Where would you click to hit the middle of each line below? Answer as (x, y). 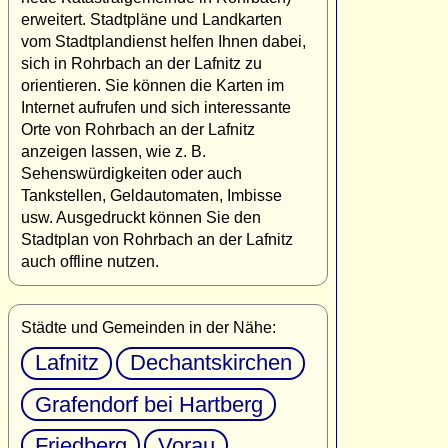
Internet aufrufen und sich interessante (156, 107)
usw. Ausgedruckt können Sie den (141, 217)
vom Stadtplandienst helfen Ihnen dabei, (163, 41)
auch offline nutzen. (90, 261)
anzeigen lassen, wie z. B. (113, 151)
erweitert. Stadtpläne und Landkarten (151, 19)
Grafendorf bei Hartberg (148, 404)
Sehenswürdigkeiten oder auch (131, 173)
